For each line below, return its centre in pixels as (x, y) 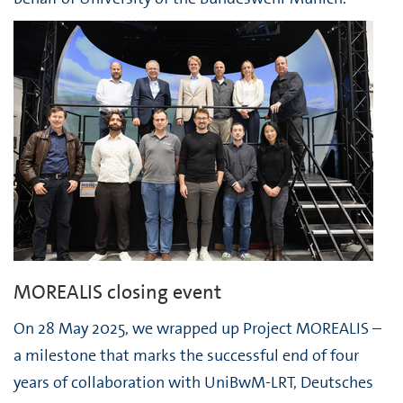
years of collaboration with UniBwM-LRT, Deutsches (193, 382)
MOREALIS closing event (117, 292)
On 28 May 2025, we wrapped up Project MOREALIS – (197, 328)
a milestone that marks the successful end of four (186, 355)
